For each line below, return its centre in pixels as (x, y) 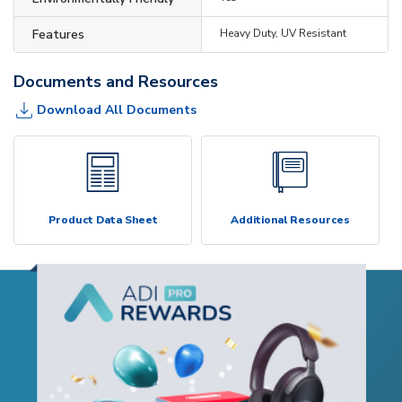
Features (58, 34)
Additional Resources (290, 219)
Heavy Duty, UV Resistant (283, 33)
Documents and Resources (116, 81)
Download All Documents (117, 110)
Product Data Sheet (103, 219)
